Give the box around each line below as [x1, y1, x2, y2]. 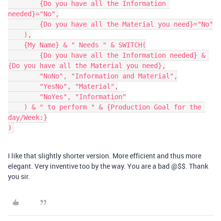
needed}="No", [8, 10, 59, 18]
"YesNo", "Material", [8, 82, 39, 90]
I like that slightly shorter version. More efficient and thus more [8, 151, 201, 160]
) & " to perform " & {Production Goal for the [8, 103, 24, 111]
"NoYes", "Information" [8, 93, 39, 101]
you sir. [8, 172, 30, 181]
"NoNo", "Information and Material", [8, 72, 39, 80]
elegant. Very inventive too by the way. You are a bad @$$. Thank [8, 161, 208, 171]
